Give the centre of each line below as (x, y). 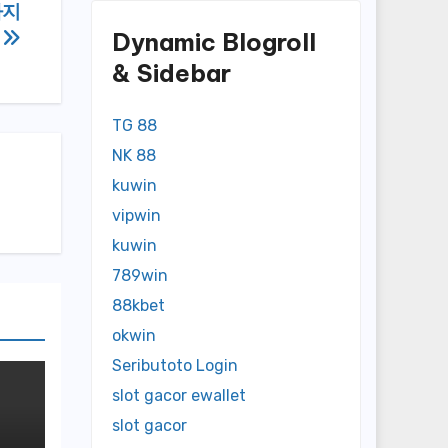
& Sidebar (171, 73)
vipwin (136, 216)
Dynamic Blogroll (214, 42)
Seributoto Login (175, 366)
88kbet (138, 306)
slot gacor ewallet (179, 396)
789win (140, 276)
